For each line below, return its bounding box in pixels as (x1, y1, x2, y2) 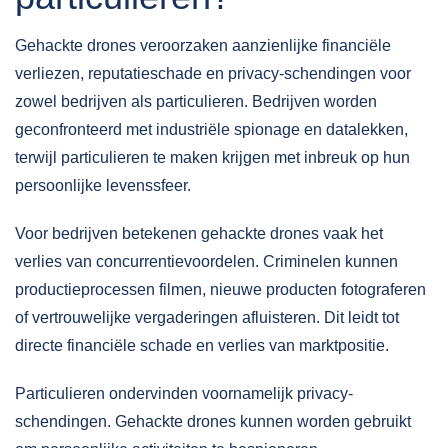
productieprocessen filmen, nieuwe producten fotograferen (15, 281, 426, 298)
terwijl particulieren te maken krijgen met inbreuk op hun (15, 149, 410, 166)
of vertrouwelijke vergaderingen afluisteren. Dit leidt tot (15, 309, 399, 326)
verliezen (15, 65, 80, 82)
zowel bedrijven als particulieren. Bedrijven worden (15, 93, 377, 110)
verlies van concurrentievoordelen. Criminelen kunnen (15, 253, 398, 270)
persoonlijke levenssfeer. (15, 177, 191, 194)
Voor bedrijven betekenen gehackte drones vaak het (15, 225, 383, 242)
